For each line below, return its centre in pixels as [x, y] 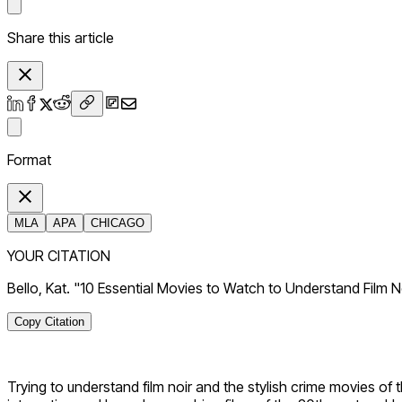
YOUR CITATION [59, 256]
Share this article [61, 38]
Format [29, 160]
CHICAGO [118, 223]
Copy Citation [49, 322]
